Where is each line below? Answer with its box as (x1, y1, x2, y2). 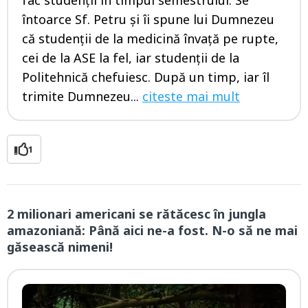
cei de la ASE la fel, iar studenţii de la (22, 49, 239, 67)
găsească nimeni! (7, 239, 113, 256)
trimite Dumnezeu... (22, 88, 142, 105)
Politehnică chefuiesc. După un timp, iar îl (22, 69, 269, 86)
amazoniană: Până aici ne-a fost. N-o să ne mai (7, 222, 298, 239)
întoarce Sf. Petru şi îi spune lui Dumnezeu (22, 11, 274, 28)
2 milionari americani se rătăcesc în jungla (7, 206, 266, 223)
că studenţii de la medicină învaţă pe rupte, (22, 30, 278, 47)
